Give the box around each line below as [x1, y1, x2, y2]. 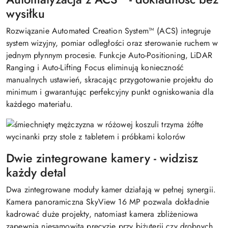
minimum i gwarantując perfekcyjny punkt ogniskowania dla [6, 86, 214, 98]
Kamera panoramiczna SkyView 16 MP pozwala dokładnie [6, 196, 210, 208]
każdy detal [6, 164, 66, 181]
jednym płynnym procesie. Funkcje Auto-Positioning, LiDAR [6, 49, 212, 61]
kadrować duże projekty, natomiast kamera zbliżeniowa [6, 208, 198, 220]
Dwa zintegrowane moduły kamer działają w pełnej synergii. [6, 184, 216, 195]
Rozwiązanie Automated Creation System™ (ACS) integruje [6, 25, 211, 37]
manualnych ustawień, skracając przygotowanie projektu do [6, 74, 213, 85]
